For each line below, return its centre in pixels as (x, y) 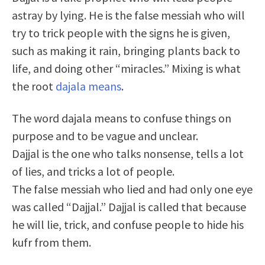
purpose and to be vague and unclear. (105, 136)
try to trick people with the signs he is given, (121, 33)
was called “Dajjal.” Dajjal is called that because (129, 207)
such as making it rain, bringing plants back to (126, 51)
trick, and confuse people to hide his (154, 224)
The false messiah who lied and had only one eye (132, 189)
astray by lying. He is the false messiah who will (128, 15)
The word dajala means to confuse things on (122, 118)
